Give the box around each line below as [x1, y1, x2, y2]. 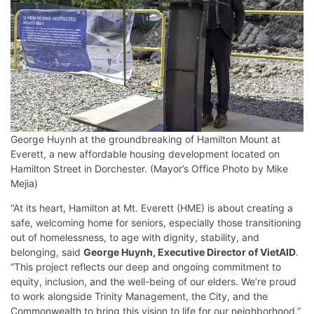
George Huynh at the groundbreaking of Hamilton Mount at [11, 132, 280, 145]
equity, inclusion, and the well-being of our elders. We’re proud [11, 275, 296, 287]
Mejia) [11, 177, 38, 189]
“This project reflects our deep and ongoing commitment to [11, 260, 281, 273]
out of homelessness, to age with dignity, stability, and [11, 231, 259, 243]
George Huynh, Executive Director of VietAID [83, 245, 296, 258]
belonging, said [11, 245, 83, 258]
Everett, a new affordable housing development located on [11, 147, 280, 160]
